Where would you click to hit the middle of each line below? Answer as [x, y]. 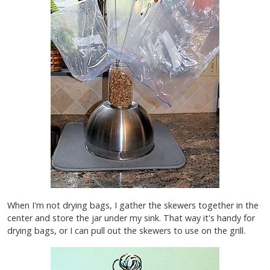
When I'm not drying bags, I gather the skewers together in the [133, 205]
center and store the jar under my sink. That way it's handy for [131, 218]
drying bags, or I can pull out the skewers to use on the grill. [126, 230]
